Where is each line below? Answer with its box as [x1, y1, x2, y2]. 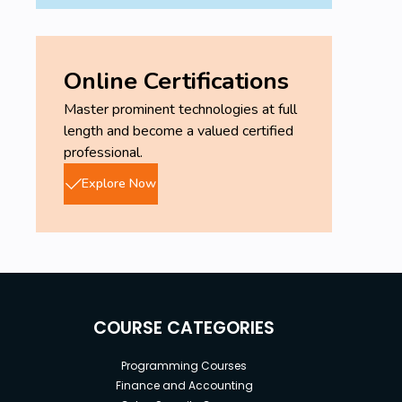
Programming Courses [121, 357, 248, 373]
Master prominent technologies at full [64, 99, 298, 119]
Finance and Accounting [115, 377, 253, 393]
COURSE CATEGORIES [93, 315, 275, 340]
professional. [64, 142, 144, 162]
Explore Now [81, 174, 156, 193]
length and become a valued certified [64, 120, 294, 141]
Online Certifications [64, 64, 290, 97]
